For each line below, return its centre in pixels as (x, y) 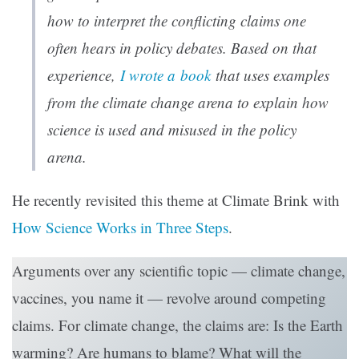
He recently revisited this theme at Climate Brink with (176, 200)
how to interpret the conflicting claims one (177, 21)
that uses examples (270, 75)
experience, (84, 75)
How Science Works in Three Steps (120, 228)
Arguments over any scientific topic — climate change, (179, 271)
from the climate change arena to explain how (188, 103)
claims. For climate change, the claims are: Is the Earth (177, 325)
